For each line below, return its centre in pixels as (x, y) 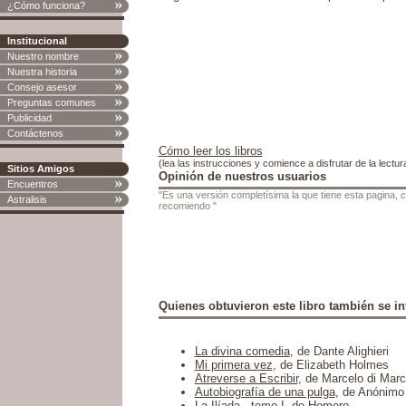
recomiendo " (187, 206)
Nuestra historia (42, 72)
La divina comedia (242, 352)
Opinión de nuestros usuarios (242, 176)
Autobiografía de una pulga (265, 392)
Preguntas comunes (52, 102)
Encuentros (33, 184)
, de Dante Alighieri (339, 352)
